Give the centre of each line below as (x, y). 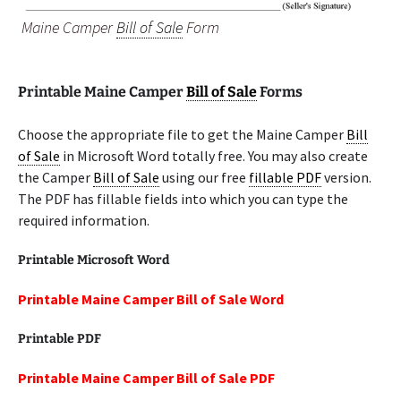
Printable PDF (60, 339)
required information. (84, 220)
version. (346, 177)
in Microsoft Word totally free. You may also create (214, 156)
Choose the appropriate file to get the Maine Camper (182, 134)
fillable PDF (285, 177)
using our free (204, 177)
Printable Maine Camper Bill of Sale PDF (146, 378)
